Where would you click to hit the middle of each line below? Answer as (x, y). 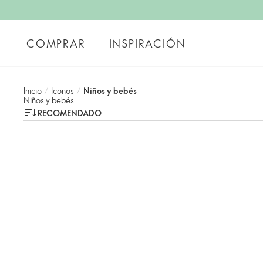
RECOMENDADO (70, 113)
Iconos (63, 91)
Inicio (33, 91)
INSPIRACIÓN (147, 43)
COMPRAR (56, 43)
